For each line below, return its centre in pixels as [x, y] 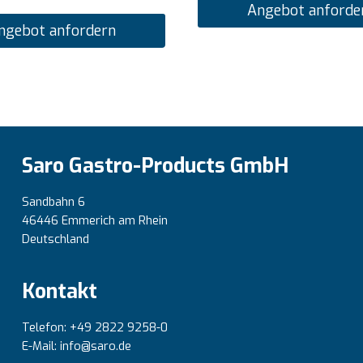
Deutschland [56, 239]
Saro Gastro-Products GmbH [155, 166]
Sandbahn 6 [53, 202]
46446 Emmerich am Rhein [95, 220]
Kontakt [60, 292]
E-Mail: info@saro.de [77, 346]
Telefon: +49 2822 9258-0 [95, 327]
